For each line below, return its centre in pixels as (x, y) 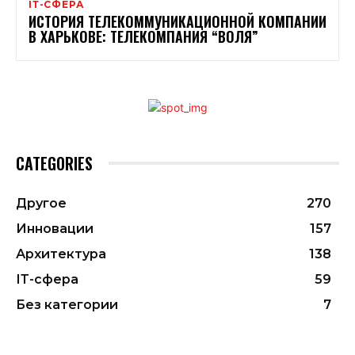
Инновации (55, 228)
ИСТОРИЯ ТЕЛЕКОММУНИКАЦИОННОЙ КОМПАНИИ (177, 21)
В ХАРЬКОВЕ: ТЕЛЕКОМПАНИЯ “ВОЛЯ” (143, 36)
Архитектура (61, 254)
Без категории (67, 304)
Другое (41, 203)
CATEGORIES (54, 163)
